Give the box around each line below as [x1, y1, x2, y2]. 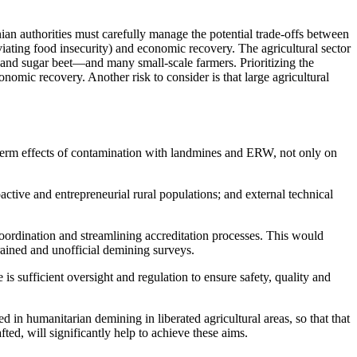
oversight [67, 270, 113, 284]
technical [288, 187, 333, 201]
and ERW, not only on [222, 146, 337, 159]
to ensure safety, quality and [191, 270, 331, 284]
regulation [138, 270, 191, 284]
